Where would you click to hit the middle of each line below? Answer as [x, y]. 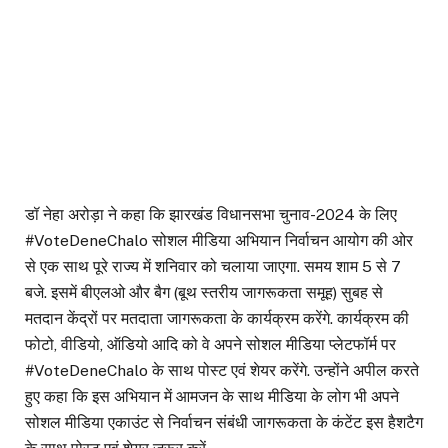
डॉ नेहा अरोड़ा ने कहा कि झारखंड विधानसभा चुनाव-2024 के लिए [211, 215]
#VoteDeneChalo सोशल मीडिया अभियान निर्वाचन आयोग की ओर [219, 241]
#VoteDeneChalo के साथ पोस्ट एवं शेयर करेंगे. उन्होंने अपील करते [222, 371]
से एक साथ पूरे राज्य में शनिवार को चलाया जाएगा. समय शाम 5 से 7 [213, 267]
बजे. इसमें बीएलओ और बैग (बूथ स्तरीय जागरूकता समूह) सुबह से [204, 293]
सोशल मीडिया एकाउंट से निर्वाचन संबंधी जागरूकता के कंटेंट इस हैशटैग [224, 423]
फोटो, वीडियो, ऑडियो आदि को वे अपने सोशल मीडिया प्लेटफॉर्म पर [210, 345]
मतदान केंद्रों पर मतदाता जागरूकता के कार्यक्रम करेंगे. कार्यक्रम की [217, 319]
